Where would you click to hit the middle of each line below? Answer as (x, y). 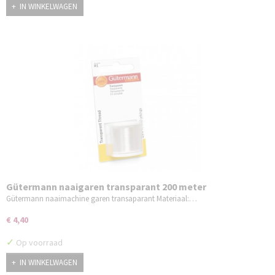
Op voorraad (38, 243)
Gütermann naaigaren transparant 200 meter (106, 187)
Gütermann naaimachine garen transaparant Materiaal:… (102, 199)
